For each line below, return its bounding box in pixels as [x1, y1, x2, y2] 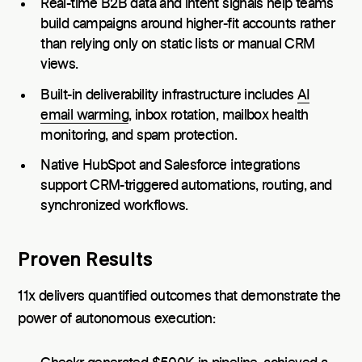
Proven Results [18, 248, 154, 274]
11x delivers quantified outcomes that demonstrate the [18, 289, 341, 305]
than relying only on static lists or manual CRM [40, 36, 315, 52]
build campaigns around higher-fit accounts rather [40, 16, 335, 32]
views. [40, 57, 78, 72]
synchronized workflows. [40, 199, 188, 214]
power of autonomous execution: [18, 312, 216, 327]
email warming [40, 107, 129, 123]
